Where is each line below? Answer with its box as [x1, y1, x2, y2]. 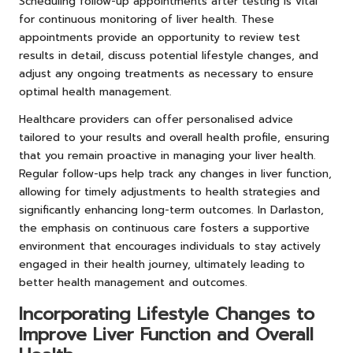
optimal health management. [19, 83, 172, 100]
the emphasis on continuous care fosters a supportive [19, 219, 310, 236]
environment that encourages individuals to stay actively [19, 237, 321, 255]
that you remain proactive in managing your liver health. [19, 147, 316, 164]
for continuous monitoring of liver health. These [19, 10, 274, 28]
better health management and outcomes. [19, 273, 247, 291]
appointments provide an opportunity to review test [19, 28, 300, 46]
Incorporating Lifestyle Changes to [19, 300, 314, 327]
